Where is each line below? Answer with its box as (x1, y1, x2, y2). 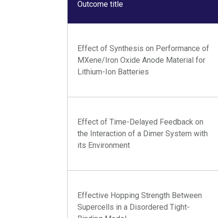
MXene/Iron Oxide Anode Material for (77, 55, 206, 65)
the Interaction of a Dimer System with (77, 129, 208, 138)
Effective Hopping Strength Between (77, 191, 202, 200)
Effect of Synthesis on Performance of (77, 44, 210, 53)
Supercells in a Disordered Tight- (77, 202, 190, 212)
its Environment (77, 141, 130, 150)
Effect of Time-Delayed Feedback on (77, 117, 204, 127)
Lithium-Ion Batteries (77, 67, 149, 76)
